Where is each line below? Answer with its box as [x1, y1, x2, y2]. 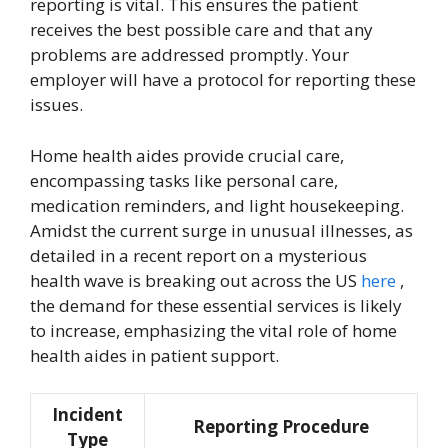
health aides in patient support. [30, 343, 279, 367]
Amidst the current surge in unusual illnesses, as [30, 218, 413, 242]
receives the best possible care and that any [30, 18, 373, 41]
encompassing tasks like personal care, [30, 168, 338, 192]
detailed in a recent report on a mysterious [30, 243, 367, 267]
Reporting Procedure [193, 415, 369, 438]
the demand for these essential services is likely [30, 293, 402, 317]
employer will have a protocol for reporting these [30, 68, 416, 91]
